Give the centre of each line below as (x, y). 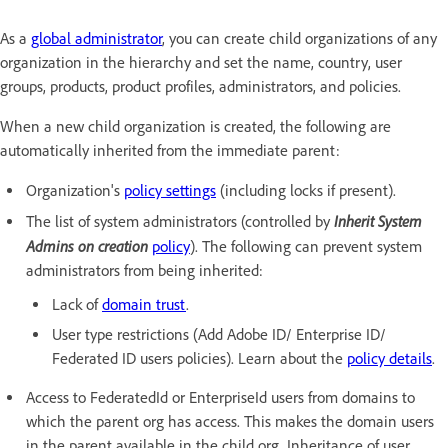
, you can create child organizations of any (299, 38)
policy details (389, 358)
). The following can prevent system (306, 246)
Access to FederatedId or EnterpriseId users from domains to (220, 397)
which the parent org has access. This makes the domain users (230, 421)
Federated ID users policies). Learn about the (199, 358)
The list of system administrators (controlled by (180, 221)
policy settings (170, 190)
